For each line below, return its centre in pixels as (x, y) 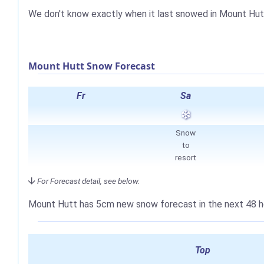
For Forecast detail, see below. (88, 181)
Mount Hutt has (62, 204)
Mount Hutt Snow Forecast (92, 66)
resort (186, 158)
